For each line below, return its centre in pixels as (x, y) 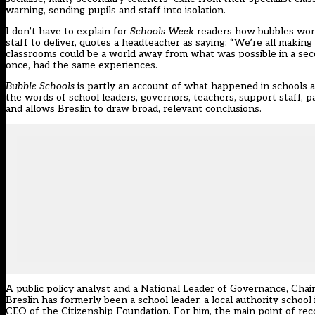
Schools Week (162, 32)
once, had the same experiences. (82, 65)
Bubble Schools (41, 86)
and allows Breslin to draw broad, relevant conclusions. (134, 109)
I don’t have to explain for (68, 32)
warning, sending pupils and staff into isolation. (116, 11)
